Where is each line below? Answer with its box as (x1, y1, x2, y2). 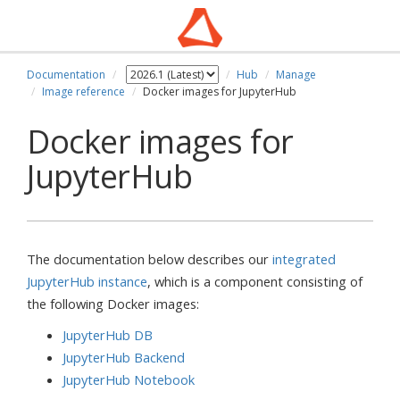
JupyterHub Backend (62, 348, 185, 366)
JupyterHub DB (62, 326, 153, 344)
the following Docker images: (27, 295, 199, 312)
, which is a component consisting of (147, 272, 362, 290)
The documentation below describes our (27, 250, 272, 268)
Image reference (42, 84, 125, 99)
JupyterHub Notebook (62, 371, 195, 388)
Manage (276, 67, 316, 82)
